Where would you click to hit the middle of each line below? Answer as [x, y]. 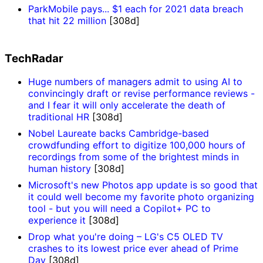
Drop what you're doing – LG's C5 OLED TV [126, 237]
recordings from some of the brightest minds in [134, 157]
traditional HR [60, 117]
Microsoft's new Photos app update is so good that [143, 185]
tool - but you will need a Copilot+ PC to [119, 209]
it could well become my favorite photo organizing [141, 197]
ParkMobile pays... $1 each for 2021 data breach [136, 9]
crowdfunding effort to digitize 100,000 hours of [137, 145]
